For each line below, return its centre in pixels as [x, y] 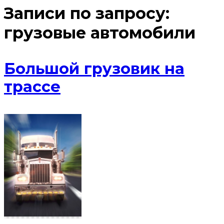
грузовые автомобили [100, 33]
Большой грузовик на [94, 69]
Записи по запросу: [87, 13]
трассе [32, 87]
